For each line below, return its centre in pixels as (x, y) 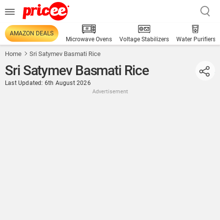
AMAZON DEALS (32, 33)
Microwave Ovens (89, 39)
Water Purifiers (196, 39)
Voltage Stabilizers (144, 39)
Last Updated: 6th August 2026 (48, 83)
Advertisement (110, 92)
